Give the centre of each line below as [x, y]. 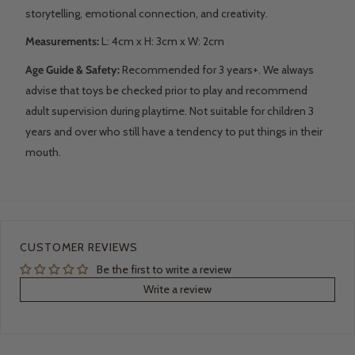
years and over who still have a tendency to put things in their [174, 132]
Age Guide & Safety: [74, 70]
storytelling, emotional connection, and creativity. [147, 13]
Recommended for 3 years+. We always [218, 70]
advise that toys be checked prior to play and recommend [166, 91]
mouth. [43, 153]
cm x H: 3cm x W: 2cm [171, 42]
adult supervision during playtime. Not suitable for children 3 [170, 111]
